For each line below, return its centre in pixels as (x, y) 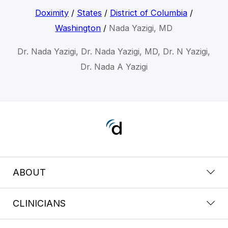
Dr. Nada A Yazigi (114, 67)
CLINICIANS (39, 203)
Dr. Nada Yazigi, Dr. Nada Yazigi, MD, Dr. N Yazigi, (114, 52)
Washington (78, 28)
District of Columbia (148, 13)
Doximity (52, 13)
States (89, 13)
